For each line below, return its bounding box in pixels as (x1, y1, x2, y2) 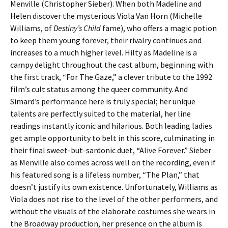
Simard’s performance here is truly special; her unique (10, 96, 195, 106)
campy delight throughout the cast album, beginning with (10, 60, 213, 70)
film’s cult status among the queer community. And (10, 84, 188, 94)
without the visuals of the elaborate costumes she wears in (10, 206, 215, 216)
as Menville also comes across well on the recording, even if (10, 157, 216, 167)
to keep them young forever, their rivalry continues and (10, 35, 202, 45)
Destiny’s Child (53, 23, 101, 33)
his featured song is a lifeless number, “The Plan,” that (10, 169, 199, 180)
